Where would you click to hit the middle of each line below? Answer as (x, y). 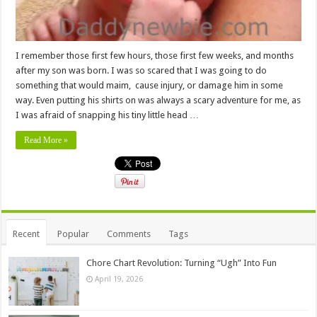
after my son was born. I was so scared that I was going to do (142, 71)
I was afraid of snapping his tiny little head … (108, 115)
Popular (74, 234)
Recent (27, 234)
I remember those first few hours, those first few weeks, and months (155, 56)
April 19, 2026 (119, 279)
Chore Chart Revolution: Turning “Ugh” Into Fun (182, 263)
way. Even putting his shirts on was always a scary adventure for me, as (158, 100)
